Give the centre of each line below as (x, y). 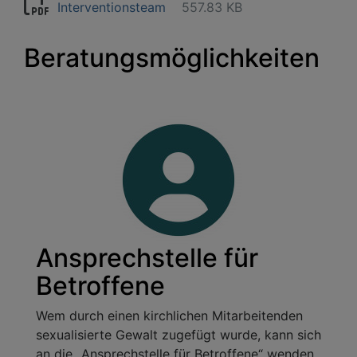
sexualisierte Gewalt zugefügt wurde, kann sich (178, 334)
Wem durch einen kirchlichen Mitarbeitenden (169, 315)
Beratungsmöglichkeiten (172, 57)
